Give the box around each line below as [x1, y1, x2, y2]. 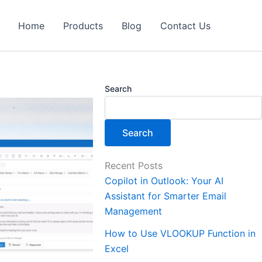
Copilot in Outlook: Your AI [105, 175, 224, 187]
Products [63, 19, 103, 32]
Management [105, 205, 163, 217]
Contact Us [160, 19, 211, 32]
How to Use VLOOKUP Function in [105, 227, 256, 239]
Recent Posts [105, 160, 163, 171]
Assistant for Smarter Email [105, 190, 227, 202]
